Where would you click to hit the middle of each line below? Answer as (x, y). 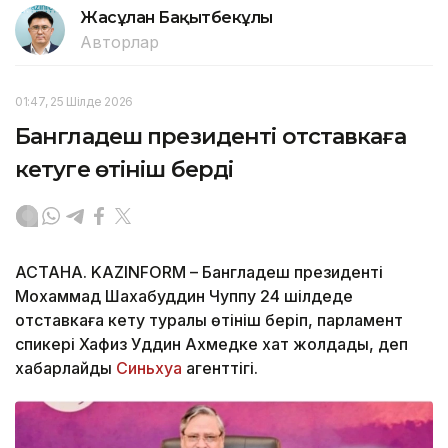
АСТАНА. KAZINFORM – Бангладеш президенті (199, 272)
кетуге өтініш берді (124, 170)
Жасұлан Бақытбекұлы (176, 18)
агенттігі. (220, 368)
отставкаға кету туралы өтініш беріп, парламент (209, 320)
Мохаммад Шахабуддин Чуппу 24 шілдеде (184, 296)
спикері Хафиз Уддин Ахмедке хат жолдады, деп (211, 344)
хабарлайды (65, 368)
